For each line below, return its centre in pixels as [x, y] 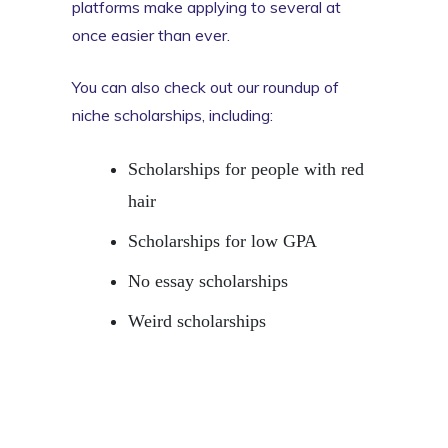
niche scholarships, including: [172, 114]
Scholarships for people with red [246, 168]
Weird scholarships [197, 320]
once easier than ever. [151, 34]
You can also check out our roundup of [205, 86]
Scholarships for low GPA [222, 240]
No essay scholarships [208, 280]
